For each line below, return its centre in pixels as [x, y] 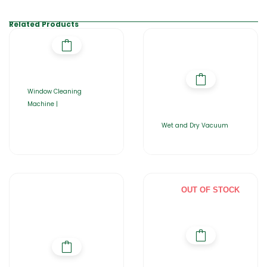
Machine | [43, 104]
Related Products [44, 24]
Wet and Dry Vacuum [195, 125]
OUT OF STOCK [210, 190]
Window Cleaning [55, 91]
